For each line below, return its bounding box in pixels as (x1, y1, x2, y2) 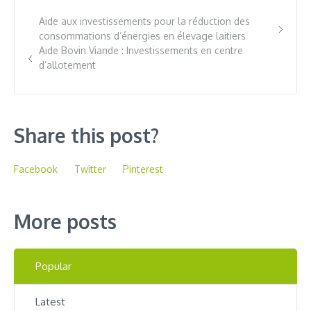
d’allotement (39, 59, 96, 72)
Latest (35, 295, 65, 309)
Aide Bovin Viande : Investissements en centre (39, 44, 243, 57)
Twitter (74, 163, 106, 176)
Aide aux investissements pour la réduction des (39, 15, 250, 28)
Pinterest (123, 163, 163, 176)
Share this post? (14, 123, 159, 149)
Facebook (14, 163, 58, 176)
